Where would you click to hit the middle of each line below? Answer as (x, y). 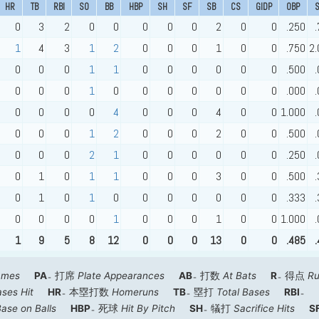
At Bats (240, 276)
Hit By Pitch (148, 309)
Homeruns (135, 292)
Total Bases (243, 292)
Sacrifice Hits (264, 309)
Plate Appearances (121, 276)
